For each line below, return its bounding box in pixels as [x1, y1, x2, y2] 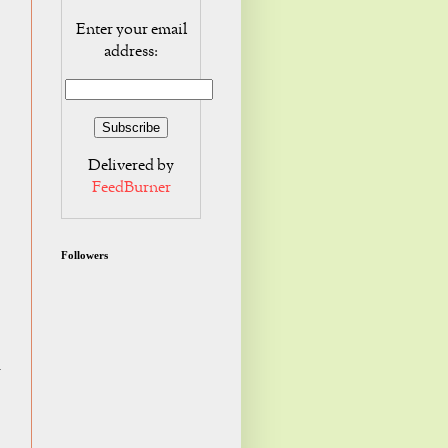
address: [104, 41, 158, 64]
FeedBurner [91, 177, 171, 200]
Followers [61, 249, 108, 262]
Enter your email [75, 19, 187, 42]
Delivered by [88, 155, 174, 178]
